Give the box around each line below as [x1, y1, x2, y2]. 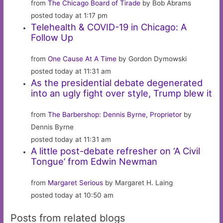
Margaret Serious [48, 178, 104, 187]
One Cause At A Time [48, 54, 117, 63]
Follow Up [31, 31, 74, 43]
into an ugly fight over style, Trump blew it [31, 87, 213, 99]
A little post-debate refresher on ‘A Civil [31, 145, 201, 156]
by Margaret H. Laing [103, 178, 173, 187]
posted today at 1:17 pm [31, 11, 108, 19]
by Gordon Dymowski [116, 54, 187, 63]
